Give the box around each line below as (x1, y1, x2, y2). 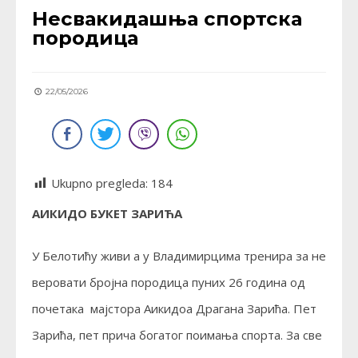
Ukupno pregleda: (51, 175, 151, 192)
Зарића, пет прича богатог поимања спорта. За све (32, 327, 322, 344)
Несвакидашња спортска (32, 7, 302, 31)
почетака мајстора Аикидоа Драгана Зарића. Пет (32, 300, 316, 317)
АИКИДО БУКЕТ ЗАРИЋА (32, 205, 182, 222)
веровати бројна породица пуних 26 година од (32, 274, 305, 291)
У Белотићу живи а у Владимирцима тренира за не (32, 248, 326, 265)
